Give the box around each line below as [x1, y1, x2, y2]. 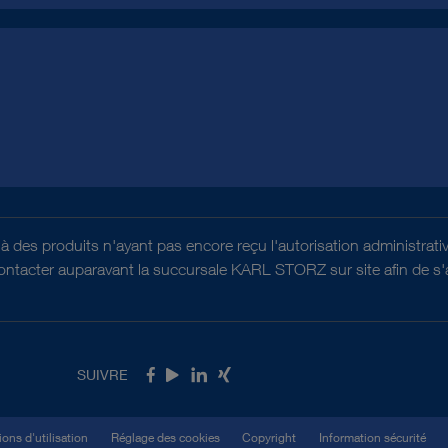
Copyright [242, 430, 296, 445]
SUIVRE [77, 365, 129, 383]
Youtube [165, 367, 224, 387]
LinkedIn [189, 367, 251, 387]
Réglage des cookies [110, 430, 220, 445]
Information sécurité [318, 430, 426, 445]
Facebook [146, 367, 218, 387]
